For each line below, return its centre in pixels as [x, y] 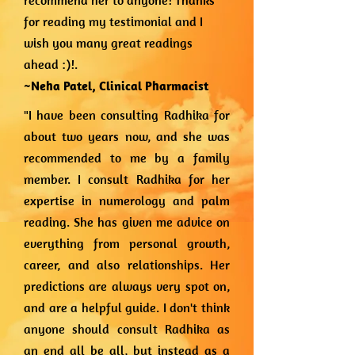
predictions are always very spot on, [127, 286]
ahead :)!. [51, 64]
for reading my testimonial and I [113, 21]
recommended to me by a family [127, 158]
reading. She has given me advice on [127, 222]
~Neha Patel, [61, 86]
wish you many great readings [108, 43]
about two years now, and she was [127, 136]
